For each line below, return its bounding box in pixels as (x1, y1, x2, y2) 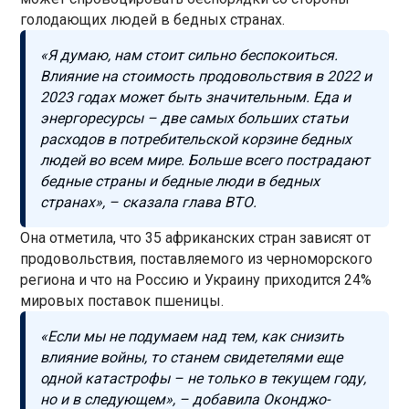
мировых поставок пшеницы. (20, 291, 225, 309)
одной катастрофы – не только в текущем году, (40, 369, 367, 387)
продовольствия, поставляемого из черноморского (20, 249, 373, 267)
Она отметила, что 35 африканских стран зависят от (20, 228, 372, 246)
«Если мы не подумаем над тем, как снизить (40, 327, 345, 345)
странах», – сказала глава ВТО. (40, 193, 257, 211)
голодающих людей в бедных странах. (20, 10, 286, 28)
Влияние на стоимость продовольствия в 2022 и (40, 67, 372, 85)
